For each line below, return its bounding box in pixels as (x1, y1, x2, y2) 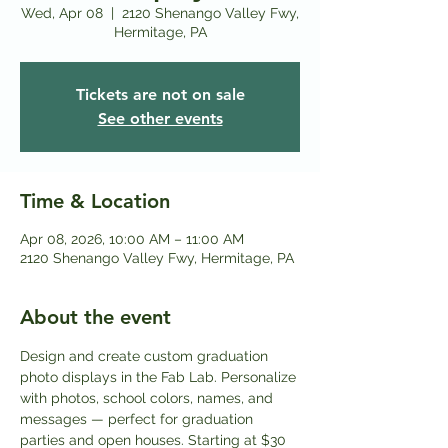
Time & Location (20, 188, 170, 213)
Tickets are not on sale (75, 84, 245, 104)
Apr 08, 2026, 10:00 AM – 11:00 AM (20, 230, 244, 247)
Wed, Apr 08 (21, 4, 103, 21)
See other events (97, 108, 223, 128)
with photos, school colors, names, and (20, 389, 277, 406)
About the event (20, 304, 171, 329)
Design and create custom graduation (20, 347, 272, 364)
